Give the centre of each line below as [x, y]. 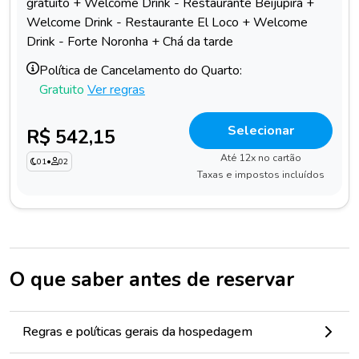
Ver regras [116, 89]
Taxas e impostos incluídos [261, 174]
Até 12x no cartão [261, 157]
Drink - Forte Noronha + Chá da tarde [130, 42]
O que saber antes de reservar [152, 279]
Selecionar [261, 130]
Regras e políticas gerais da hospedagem [137, 331]
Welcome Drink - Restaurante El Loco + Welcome [167, 23]
